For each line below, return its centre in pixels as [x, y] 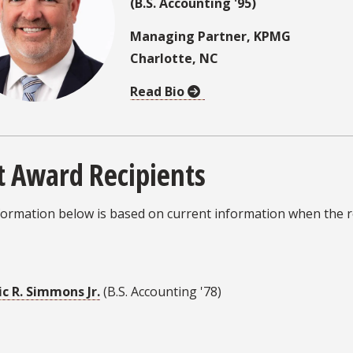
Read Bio [159, 91]
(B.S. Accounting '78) [161, 291]
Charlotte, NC [176, 58]
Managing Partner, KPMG [210, 36]
